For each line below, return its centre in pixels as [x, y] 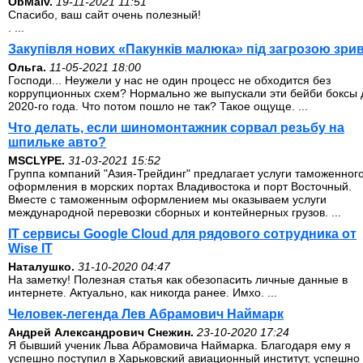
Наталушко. [41, 267]
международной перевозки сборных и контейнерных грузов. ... [175, 212]
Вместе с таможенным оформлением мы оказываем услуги [167, 199]
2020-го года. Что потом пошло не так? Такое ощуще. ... [158, 106]
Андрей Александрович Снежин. [101, 332]
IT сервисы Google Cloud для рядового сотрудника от [182, 234]
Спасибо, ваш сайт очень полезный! [105, 15]
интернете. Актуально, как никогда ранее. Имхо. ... [143, 293]
